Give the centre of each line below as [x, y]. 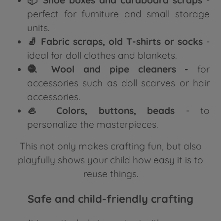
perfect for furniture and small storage [118, 14]
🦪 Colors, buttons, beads [101, 110]
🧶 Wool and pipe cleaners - [112, 69]
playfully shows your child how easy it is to [110, 160]
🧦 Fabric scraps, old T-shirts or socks [115, 41]
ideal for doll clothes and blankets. [102, 55]
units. [38, 27]
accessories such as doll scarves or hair [118, 83]
